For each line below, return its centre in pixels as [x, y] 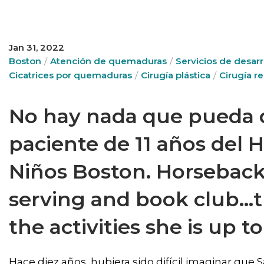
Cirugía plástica [176, 75]
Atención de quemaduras [108, 61]
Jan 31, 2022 [37, 47]
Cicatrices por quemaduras [70, 75]
